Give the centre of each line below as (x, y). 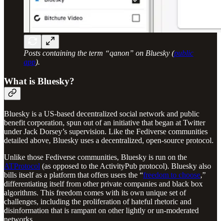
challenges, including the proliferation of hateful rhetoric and (98, 201)
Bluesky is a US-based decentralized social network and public (102, 113)
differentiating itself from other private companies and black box (103, 184)
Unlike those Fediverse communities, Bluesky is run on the (95, 157)
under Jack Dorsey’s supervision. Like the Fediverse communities (106, 131)
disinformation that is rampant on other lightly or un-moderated (101, 210)
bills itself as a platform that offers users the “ (74, 175)
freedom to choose (172, 175)
